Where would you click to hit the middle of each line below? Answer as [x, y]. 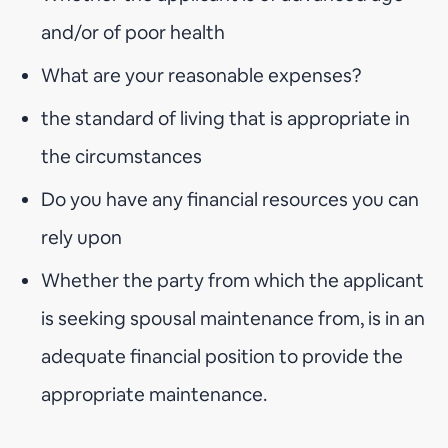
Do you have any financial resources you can [230, 199]
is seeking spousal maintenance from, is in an [233, 318]
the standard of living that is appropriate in [226, 118]
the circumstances [122, 156]
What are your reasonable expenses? [202, 75]
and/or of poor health [133, 32]
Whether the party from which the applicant [233, 280]
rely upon [82, 237]
